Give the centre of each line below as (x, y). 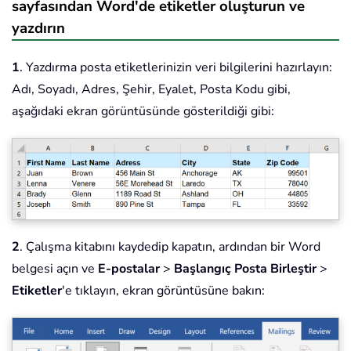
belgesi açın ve (55, 268)
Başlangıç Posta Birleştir (245, 268)
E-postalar (129, 268)
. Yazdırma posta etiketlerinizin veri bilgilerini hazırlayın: (176, 68)
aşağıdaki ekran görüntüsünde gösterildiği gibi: (143, 112)
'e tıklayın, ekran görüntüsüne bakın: (163, 290)
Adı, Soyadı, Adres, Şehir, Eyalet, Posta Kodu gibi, (151, 90)
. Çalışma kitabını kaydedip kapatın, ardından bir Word (170, 246)
